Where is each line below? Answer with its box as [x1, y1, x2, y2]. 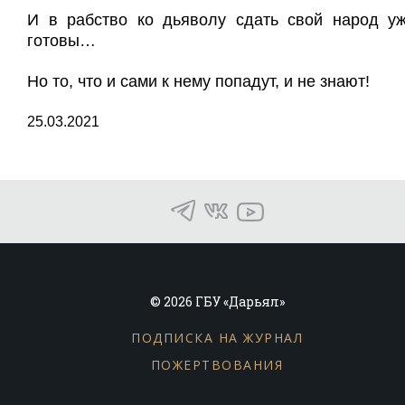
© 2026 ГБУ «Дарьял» [149, 293, 285, 310]
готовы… [27, 32, 96, 50]
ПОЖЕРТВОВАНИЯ [150, 356, 284, 373]
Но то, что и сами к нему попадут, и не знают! [27, 72, 370, 90]
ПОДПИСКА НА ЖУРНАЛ [131, 329, 303, 346]
